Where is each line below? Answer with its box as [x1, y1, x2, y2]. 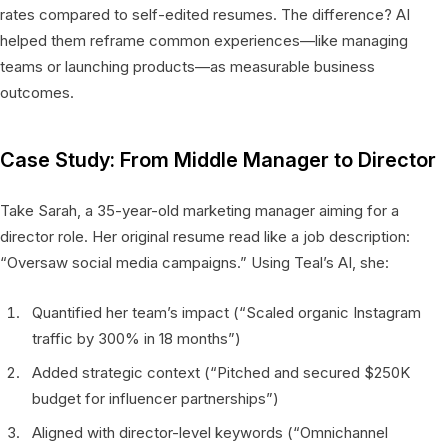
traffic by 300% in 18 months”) [32, 328, 241, 348]
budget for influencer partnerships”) [32, 388, 279, 408]
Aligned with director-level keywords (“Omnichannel [32, 422, 388, 442]
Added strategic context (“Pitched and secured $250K [32, 362, 410, 382]
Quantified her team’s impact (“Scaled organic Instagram [32, 302, 421, 322]
